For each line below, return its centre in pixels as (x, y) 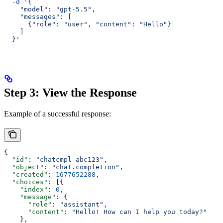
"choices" (26, 182)
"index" (26, 190)
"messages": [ (38, 17)
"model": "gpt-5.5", (50, 9)
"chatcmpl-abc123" (70, 160)
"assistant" (82, 205)
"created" (26, 175)
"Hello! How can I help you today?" (139, 212)
